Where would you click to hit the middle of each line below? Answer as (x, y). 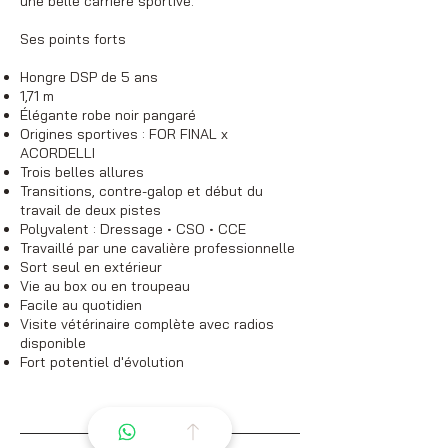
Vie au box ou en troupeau (105, 285)
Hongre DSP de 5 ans (89, 76)
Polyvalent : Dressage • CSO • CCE (133, 228)
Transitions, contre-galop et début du (141, 190)
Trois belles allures (82, 171)
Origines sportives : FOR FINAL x (124, 133)
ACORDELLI (57, 152)
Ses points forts (73, 38)
